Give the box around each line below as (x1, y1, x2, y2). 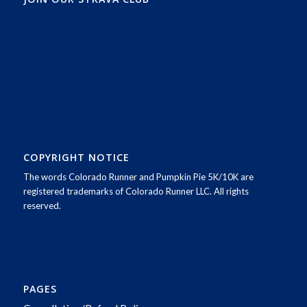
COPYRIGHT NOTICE (23, 151, 130, 164)
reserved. (23, 200, 61, 212)
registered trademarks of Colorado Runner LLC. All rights (23, 186, 249, 197)
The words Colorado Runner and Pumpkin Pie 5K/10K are (23, 171, 254, 183)
